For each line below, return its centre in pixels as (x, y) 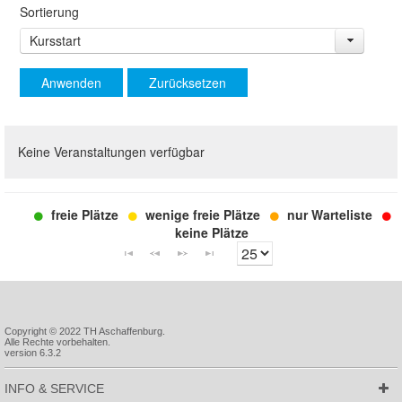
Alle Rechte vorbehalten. (57, 341)
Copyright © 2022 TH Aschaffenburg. (85, 331)
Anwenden (71, 83)
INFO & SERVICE (54, 388)
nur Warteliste (329, 215)
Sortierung (49, 11)
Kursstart (55, 40)
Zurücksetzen (187, 83)
